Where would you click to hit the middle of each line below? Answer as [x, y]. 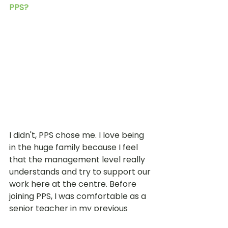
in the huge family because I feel [75, 148]
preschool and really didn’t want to [80, 221]
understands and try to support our [81, 172]
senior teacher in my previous [69, 209]
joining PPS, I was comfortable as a [79, 196]
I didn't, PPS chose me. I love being [78, 135]
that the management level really [78, 160]
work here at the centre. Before [74, 184]
